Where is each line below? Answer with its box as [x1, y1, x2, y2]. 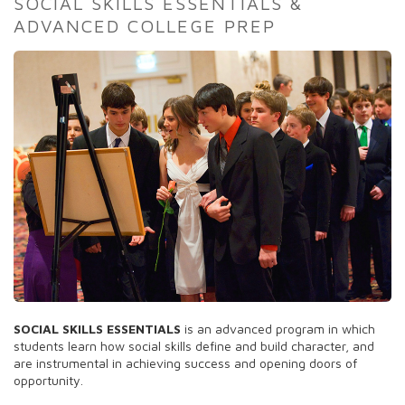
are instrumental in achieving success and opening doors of [14, 354, 357, 371]
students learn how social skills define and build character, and [14, 337, 374, 353]
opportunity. [14, 372, 83, 388]
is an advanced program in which [181, 320, 375, 336]
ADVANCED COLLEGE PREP [14, 14, 276, 36]
